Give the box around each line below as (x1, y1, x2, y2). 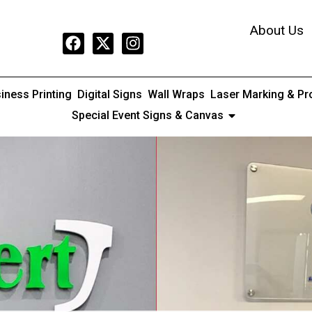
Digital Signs (77, 88, 142, 101)
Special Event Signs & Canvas (72, 109, 224, 122)
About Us (249, 22, 304, 38)
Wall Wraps (148, 88, 205, 101)
